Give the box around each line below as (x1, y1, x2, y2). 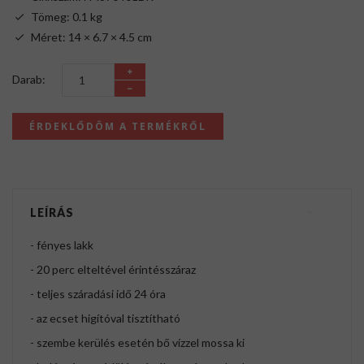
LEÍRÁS (30, 206, 74, 220)
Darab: (12, 72, 45, 87)
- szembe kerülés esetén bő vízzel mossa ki (30, 336, 245, 350)
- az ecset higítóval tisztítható (30, 311, 180, 326)
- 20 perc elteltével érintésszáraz (30, 262, 196, 277)
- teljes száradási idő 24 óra (30, 287, 166, 301)
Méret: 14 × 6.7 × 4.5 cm (31, 30, 152, 45)
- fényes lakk (30, 238, 93, 253)
